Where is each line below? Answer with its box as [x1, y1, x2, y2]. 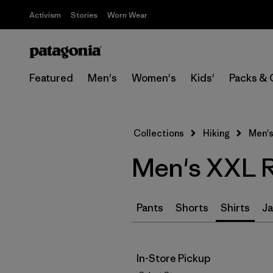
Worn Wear [107, 10, 147, 20]
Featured [29, 71, 73, 85]
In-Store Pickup [136, 252, 210, 265]
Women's [132, 71, 176, 85]
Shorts [175, 201, 208, 214]
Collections [133, 127, 184, 139]
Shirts [221, 201, 250, 214]
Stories [71, 10, 97, 20]
